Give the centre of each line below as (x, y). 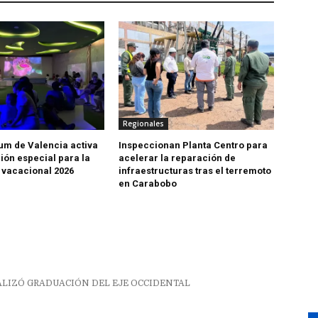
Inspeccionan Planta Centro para (193, 146)
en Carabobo (148, 184)
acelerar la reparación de (177, 158)
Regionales (144, 124)
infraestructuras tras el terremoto (195, 171)
